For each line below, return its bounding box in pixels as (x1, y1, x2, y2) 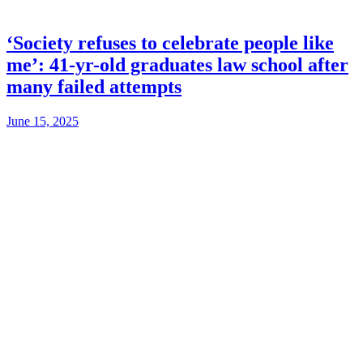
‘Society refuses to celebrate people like (6, 32, 334, 53)
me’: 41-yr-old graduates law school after (6, 53, 348, 75)
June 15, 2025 (6, 113, 79, 128)
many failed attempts (6, 75, 181, 97)
